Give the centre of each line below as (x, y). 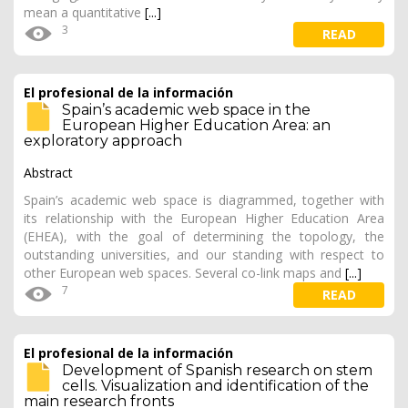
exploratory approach (103, 141)
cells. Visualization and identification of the (215, 386)
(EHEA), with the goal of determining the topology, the (204, 236)
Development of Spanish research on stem (217, 370)
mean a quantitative (84, 12)
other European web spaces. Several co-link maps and (184, 273)
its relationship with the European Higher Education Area (204, 218)
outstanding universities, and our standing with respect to (204, 255)
